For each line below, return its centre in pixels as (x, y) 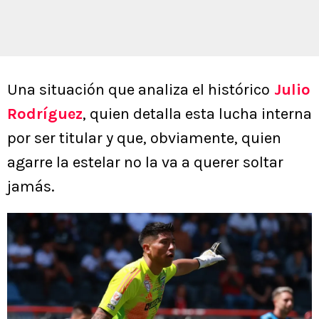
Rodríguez (45, 114)
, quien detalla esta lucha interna (197, 114)
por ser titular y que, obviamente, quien (144, 138)
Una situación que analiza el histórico (138, 90)
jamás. (31, 187)
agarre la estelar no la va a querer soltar (145, 163)
